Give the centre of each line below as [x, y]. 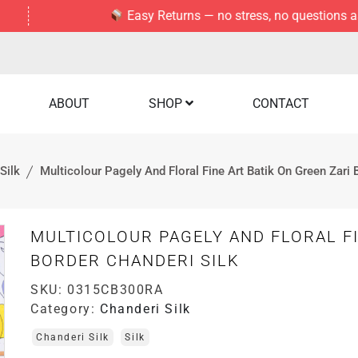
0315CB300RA [115, 290]
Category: [66, 309]
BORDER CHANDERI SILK [135, 261]
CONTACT [280, 103]
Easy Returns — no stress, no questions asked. [205, 16]
